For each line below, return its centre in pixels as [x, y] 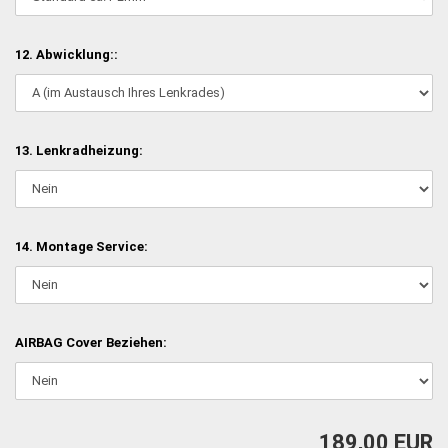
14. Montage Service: [81, 246]
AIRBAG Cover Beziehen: [91, 342]
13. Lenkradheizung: [79, 150]
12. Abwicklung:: [66, 54]
